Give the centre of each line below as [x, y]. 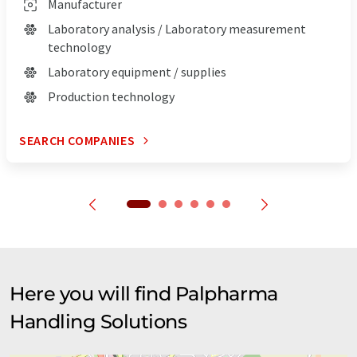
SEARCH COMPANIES [77, 141]
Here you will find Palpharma [144, 294]
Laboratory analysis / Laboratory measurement [177, 29]
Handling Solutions [98, 322]
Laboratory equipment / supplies [137, 72]
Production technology [111, 97]
